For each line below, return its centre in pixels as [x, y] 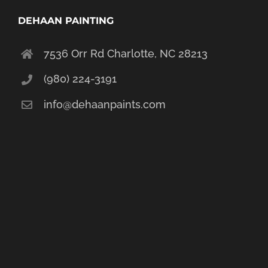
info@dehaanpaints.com [105, 105]
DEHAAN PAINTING [66, 20]
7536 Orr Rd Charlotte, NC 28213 [126, 53]
